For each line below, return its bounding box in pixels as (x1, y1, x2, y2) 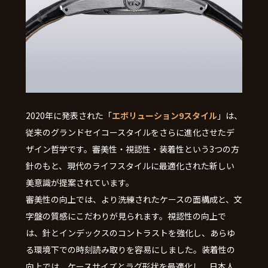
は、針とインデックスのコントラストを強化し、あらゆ (25, 227, 235, 239)
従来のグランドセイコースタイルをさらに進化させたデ (25, 126, 234, 139)
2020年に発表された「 (25, 109, 112, 122)
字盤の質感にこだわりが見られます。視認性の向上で (25, 210, 226, 223)
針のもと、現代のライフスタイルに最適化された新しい (25, 160, 234, 172)
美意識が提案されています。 (25, 176, 134, 189)
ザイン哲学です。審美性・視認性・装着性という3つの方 (25, 143, 239, 156)
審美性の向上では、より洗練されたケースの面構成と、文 (25, 193, 242, 206)
